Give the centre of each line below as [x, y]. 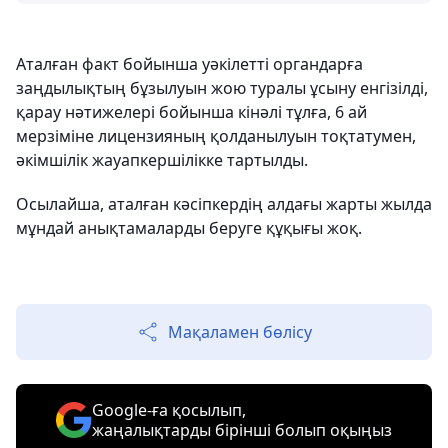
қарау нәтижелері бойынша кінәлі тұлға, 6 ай [191, 112]
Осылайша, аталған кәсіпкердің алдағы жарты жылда [224, 204]
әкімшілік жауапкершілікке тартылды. [162, 160]
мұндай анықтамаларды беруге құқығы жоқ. [189, 228]
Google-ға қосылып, [169, 410]
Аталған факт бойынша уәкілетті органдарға [189, 64]
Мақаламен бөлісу [240, 332]
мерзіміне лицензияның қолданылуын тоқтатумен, [216, 136]
